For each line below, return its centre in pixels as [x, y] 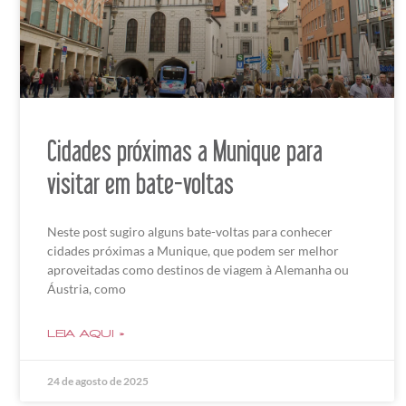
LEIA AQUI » [86, 334]
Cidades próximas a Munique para [185, 151]
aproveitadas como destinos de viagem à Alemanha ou [198, 270]
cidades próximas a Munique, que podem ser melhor [193, 251]
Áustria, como [87, 289]
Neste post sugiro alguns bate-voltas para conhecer [190, 232]
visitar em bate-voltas [140, 184]
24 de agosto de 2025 [98, 382]
